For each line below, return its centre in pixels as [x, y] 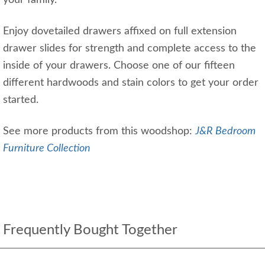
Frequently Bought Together [90, 230]
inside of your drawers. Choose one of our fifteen [119, 66]
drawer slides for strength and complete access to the [130, 49]
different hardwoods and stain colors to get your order [131, 83]
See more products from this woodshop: [99, 132]
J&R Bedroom [225, 132]
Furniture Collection [47, 149]
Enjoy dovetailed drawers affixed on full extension [120, 32]
